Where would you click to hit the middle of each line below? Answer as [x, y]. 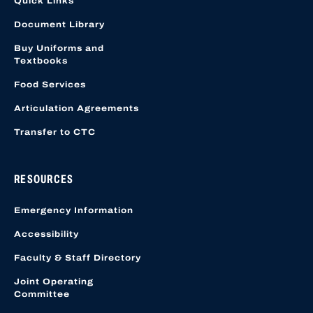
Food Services [50, 85]
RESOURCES [44, 180]
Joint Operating [54, 282]
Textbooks [41, 61]
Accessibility [46, 234]
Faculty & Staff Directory [78, 258]
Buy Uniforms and [59, 49]
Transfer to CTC [55, 132]
